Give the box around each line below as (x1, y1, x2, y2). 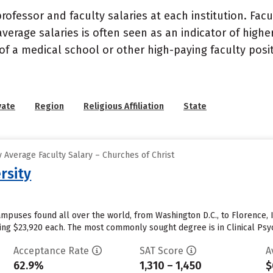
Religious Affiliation (83, 101, 164, 112)
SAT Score (139, 245, 183, 257)
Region (35, 101, 64, 112)
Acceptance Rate (13, 245, 89, 257)
